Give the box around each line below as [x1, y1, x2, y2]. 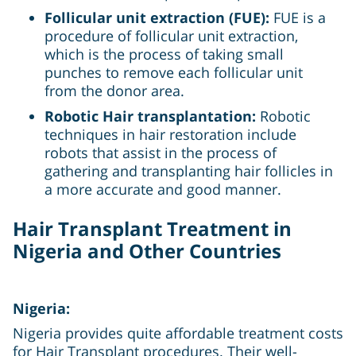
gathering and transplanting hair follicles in [44, 161, 333, 180]
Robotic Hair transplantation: [44, 106, 256, 126]
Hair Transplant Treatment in [13, 215, 292, 242]
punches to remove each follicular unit [44, 62, 303, 82]
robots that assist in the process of [44, 142, 277, 162]
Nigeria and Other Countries [13, 237, 281, 264]
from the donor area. [44, 80, 184, 100]
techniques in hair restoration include [44, 124, 296, 144]
